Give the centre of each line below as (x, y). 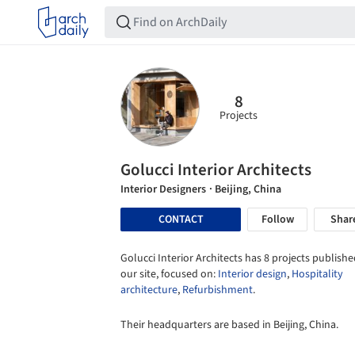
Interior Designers (163, 189)
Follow (277, 219)
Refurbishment (218, 290)
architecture (149, 290)
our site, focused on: (169, 274)
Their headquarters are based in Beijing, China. (229, 325)
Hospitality (317, 274)
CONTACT (181, 219)
